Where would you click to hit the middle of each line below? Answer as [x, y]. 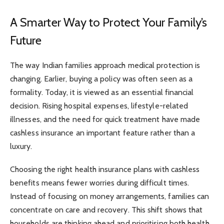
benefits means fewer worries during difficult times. [100, 183]
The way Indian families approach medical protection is [105, 65]
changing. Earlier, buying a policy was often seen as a [101, 79]
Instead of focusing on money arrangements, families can [110, 196]
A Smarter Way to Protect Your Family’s [109, 22]
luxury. [21, 146]
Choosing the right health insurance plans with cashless [105, 169]
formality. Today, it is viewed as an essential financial [102, 92]
